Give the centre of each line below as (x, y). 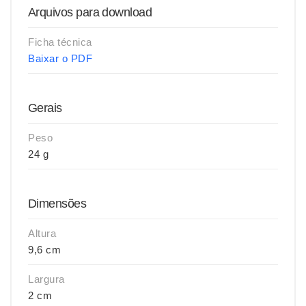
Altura (42, 233)
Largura (46, 279)
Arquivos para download (90, 12)
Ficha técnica (60, 42)
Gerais (45, 108)
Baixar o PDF (60, 58)
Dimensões (57, 204)
